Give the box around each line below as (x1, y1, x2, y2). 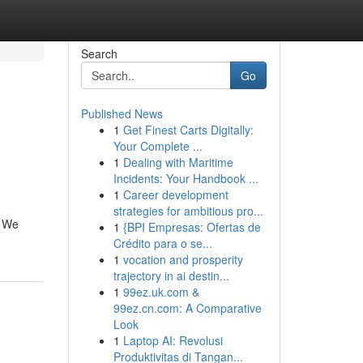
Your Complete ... (113, 138, 203, 154)
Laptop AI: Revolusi (122, 332, 223, 348)
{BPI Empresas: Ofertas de (122, 219, 261, 235)
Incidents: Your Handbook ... (113, 170, 258, 186)
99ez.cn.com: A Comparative (113, 300, 262, 316)
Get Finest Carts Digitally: (122, 122, 254, 138)
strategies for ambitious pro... (113, 203, 263, 219)
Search (80, 45, 117, 62)
